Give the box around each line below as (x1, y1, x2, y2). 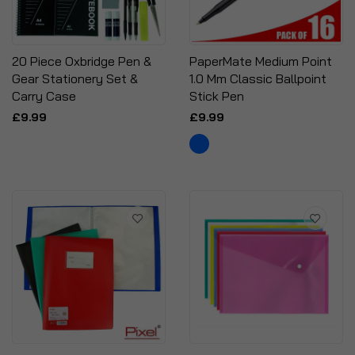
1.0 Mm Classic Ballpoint (189, 71, 326, 86)
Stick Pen (189, 88, 244, 104)
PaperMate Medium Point (189, 53, 332, 69)
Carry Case (12, 88, 76, 104)
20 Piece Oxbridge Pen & (12, 53, 151, 69)
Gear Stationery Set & (12, 71, 138, 86)
